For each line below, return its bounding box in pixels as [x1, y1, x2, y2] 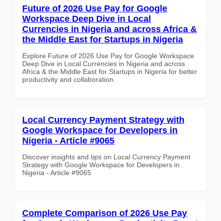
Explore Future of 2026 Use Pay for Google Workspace [22, 51, 194, 60]
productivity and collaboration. [22, 75, 115, 83]
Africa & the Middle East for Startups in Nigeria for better [22, 67, 197, 75]
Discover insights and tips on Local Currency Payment [22, 152, 190, 161]
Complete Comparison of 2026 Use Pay [22, 208, 187, 218]
